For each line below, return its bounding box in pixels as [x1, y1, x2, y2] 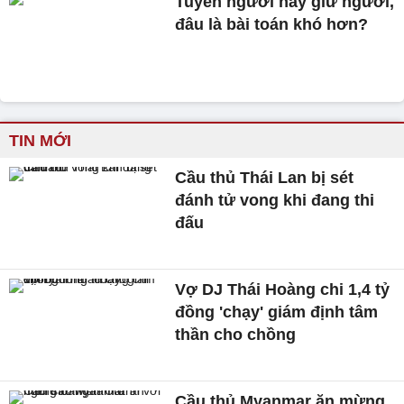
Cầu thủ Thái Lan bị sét [175, 169, 354, 188]
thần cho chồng [175, 325, 297, 344]
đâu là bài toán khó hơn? [175, 15, 369, 34]
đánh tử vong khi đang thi [175, 191, 375, 210]
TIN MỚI [9, 132, 71, 151]
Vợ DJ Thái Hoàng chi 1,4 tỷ [175, 280, 390, 298]
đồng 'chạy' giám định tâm [175, 302, 379, 321]
